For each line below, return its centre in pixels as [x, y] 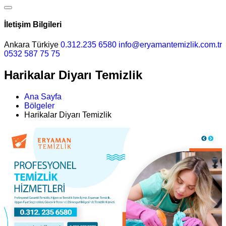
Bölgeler [39, 106]
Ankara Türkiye [32, 44]
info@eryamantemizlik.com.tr [170, 44]
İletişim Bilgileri [33, 25]
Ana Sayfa [43, 97]
